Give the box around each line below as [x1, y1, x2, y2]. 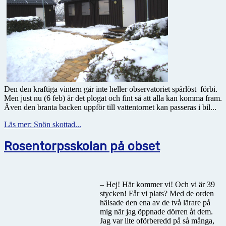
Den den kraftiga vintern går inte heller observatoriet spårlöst [4, 84, 198, 93]
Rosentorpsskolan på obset [4, 139, 160, 153]
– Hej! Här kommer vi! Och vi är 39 [100, 180, 215, 189]
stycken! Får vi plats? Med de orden [100, 189, 214, 198]
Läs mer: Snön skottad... [4, 120, 81, 129]
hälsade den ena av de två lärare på [100, 198, 210, 207]
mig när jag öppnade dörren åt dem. [100, 207, 213, 216]
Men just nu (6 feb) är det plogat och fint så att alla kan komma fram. [4, 93, 222, 102]
